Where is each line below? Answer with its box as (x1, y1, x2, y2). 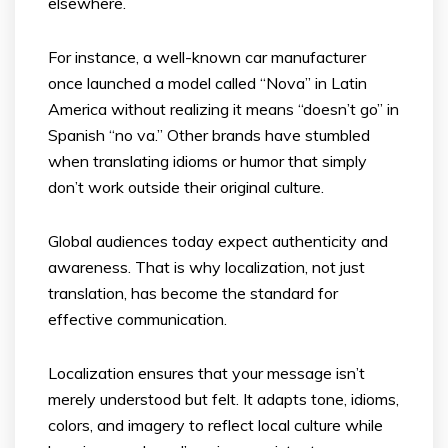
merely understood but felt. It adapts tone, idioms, (48, 388, 399, 409)
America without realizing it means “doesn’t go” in (48, 98, 399, 119)
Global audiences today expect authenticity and (48, 230, 388, 251)
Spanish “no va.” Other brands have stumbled (48, 124, 370, 145)
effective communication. (48, 308, 227, 329)
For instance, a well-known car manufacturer (48, 46, 366, 67)
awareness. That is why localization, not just (48, 256, 365, 277)
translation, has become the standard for (48, 282, 338, 303)
